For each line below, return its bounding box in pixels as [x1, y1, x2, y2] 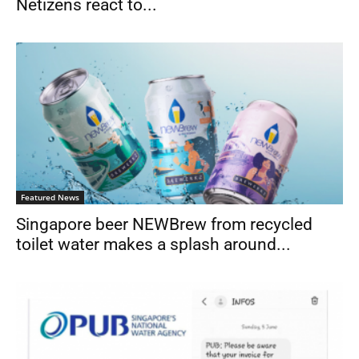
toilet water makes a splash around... [16, 234, 291, 254]
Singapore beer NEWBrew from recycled [16, 214, 313, 234]
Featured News [21, 191, 79, 203]
